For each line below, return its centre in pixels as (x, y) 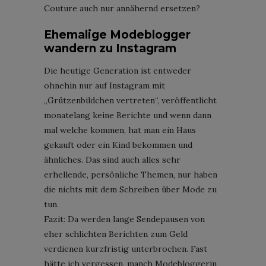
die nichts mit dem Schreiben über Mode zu (130, 189)
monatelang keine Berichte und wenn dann (128, 115)
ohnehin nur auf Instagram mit (104, 85)
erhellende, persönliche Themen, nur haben (131, 174)
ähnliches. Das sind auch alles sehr (112, 159)
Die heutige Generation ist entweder (118, 70)
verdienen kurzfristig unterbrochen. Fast (126, 248)
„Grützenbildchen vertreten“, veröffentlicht (130, 100)
